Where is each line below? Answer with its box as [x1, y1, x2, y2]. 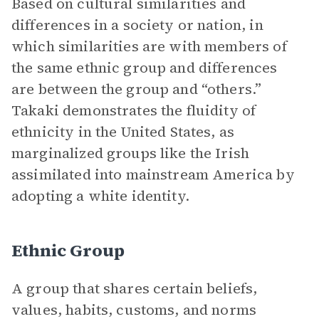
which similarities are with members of [11, 36, 287, 56]
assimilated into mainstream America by [11, 164, 295, 184]
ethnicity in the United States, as [11, 122, 235, 142]
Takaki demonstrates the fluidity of [11, 100, 256, 120]
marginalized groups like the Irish [11, 143, 250, 163]
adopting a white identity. [11, 186, 189, 206]
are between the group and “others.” [11, 79, 262, 99]
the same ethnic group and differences [11, 58, 278, 78]
